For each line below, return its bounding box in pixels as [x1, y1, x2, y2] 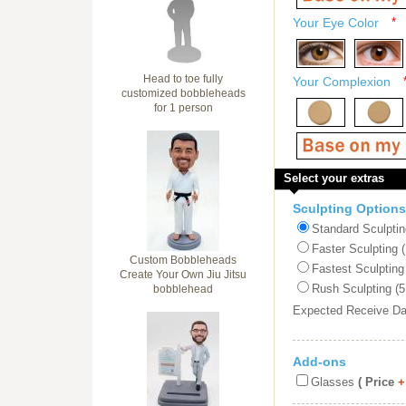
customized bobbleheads [121, 87, 246, 100]
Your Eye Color [293, 15, 379, 30]
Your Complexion [293, 74, 391, 89]
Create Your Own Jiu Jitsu [120, 268, 246, 281]
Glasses [311, 375, 354, 389]
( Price [354, 375, 394, 389]
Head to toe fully [143, 72, 223, 85]
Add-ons [293, 354, 346, 369]
